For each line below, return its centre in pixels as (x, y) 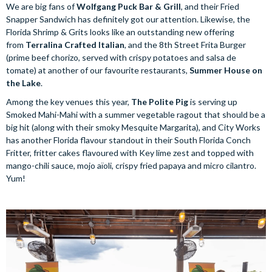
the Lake (23, 83)
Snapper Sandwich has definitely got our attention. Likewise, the (128, 19)
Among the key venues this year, (69, 102)
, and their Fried (210, 7)
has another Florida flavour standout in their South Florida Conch (128, 140)
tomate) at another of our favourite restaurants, (97, 70)
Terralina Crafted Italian (75, 45)
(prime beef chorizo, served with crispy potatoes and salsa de (121, 58)
